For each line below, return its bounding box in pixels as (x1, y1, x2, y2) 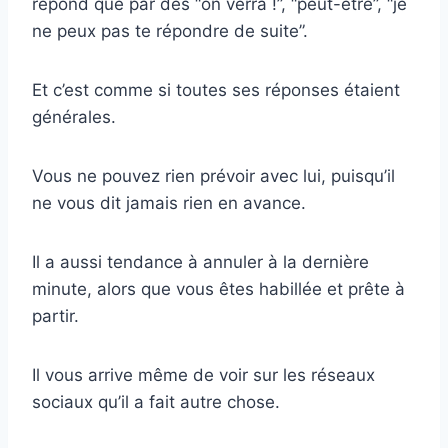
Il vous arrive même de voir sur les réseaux (32, 365, 375, 386)
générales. (32, 107, 116, 128)
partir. (32, 306, 79, 327)
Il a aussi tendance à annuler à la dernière (32, 252, 369, 273)
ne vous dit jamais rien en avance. (32, 193, 306, 214)
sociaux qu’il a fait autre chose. (32, 392, 280, 413)
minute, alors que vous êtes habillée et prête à (32, 279, 405, 300)
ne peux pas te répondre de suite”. (32, 21, 308, 42)
